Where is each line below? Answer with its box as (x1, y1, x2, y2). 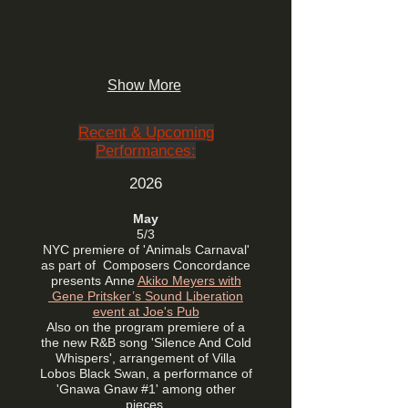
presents (50, 273, 105, 288)
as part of (41, 258, 103, 272)
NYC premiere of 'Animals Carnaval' (42, 242, 250, 257)
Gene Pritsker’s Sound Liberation (48, 289, 243, 303)
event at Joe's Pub (92, 304, 199, 319)
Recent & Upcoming (77, 124, 214, 141)
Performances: (96, 142, 196, 159)
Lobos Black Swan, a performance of (39, 366, 252, 381)
